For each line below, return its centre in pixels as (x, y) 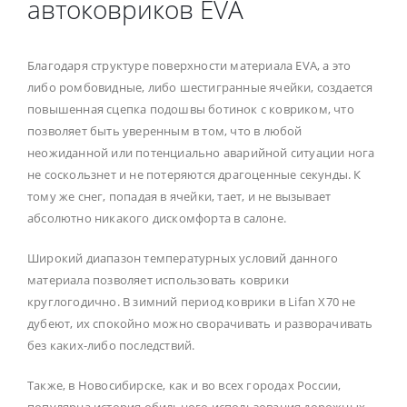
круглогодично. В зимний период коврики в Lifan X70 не (192, 302)
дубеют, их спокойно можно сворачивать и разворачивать (200, 324)
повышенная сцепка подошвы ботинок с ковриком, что (191, 109)
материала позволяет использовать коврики (158, 280)
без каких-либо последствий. (111, 346)
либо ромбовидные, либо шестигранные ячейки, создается (200, 88)
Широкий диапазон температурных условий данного (183, 258)
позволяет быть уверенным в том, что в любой (165, 131)
